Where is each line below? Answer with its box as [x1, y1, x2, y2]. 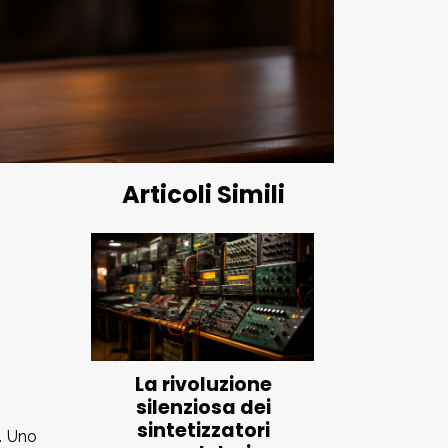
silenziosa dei [136, 393, 271, 421]
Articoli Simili [122, 178, 285, 212]
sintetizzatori [137, 416, 270, 444]
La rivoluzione [135, 370, 272, 398]
